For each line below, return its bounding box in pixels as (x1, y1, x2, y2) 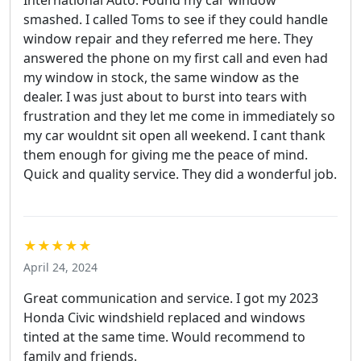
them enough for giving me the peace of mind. (23, 145, 308, 164)
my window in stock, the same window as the (23, 68, 299, 86)
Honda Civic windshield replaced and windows (23, 308, 305, 326)
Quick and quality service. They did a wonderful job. (23, 164, 337, 183)
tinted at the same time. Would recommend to (23, 327, 305, 346)
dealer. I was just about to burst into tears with (23, 87, 307, 106)
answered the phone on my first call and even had (23, 48, 328, 67)
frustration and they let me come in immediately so (23, 106, 335, 125)
